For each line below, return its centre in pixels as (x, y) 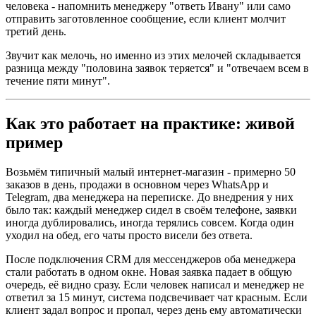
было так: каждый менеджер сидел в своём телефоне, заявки (151, 210)
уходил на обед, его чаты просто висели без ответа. (129, 236)
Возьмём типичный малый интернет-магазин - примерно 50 (151, 172)
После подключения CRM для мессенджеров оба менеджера (151, 260)
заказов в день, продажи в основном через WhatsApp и (137, 185)
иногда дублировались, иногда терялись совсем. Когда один (150, 223)
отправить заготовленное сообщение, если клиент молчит (146, 18)
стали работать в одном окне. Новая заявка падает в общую (149, 272)
